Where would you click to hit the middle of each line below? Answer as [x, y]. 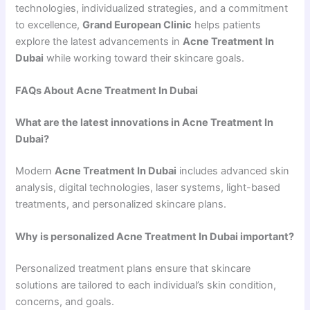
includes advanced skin [233, 171]
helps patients [227, 25]
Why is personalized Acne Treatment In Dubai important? [155, 237]
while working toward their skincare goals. [144, 58]
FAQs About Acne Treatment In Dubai [107, 91]
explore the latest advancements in [99, 41]
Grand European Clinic [137, 25]
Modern [35, 171]
